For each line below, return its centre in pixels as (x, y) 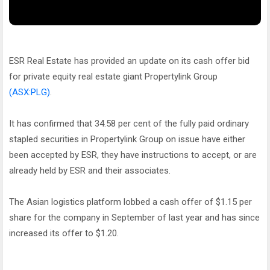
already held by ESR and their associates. (90, 171)
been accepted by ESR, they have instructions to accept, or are (133, 155)
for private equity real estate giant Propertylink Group (113, 77)
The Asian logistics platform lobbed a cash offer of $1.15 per (130, 202)
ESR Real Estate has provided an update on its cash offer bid (129, 61)
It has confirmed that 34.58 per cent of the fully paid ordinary (129, 124)
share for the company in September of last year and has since (134, 218)
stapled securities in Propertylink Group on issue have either (127, 139)
